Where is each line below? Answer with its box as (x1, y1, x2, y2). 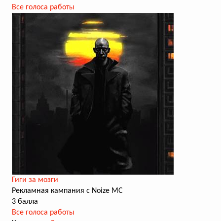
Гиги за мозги (12, 176, 58, 184)
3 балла (12, 198, 38, 206)
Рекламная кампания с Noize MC (12, 187, 123, 195)
